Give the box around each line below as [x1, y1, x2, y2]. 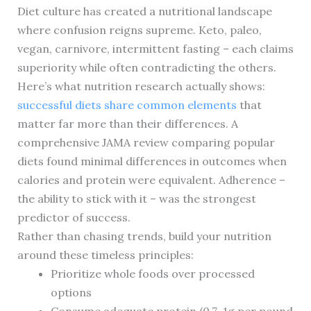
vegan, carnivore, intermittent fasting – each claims [17, 42, 294, 56]
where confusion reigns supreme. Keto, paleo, [17, 23, 262, 37]
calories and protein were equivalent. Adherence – [17, 173, 285, 187]
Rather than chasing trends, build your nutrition [17, 229, 271, 244]
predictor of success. [17, 210, 131, 225]
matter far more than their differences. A [17, 117, 238, 131]
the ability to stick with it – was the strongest [17, 192, 256, 206]
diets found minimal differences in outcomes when [17, 154, 287, 169]
